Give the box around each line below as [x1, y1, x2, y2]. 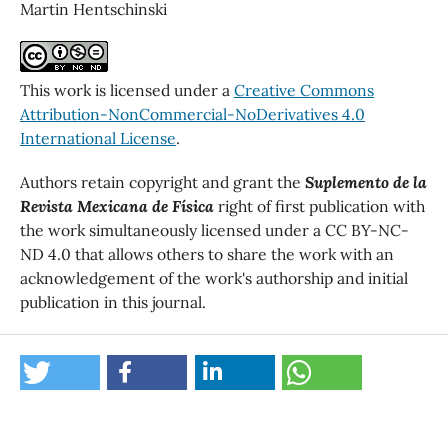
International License [19, 128, 176, 149]
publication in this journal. [19, 292, 206, 313]
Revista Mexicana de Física [19, 196, 214, 217]
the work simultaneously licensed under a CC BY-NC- [19, 220, 409, 241]
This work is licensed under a [19, 80, 234, 101]
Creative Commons [233, 80, 374, 101]
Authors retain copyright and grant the [19, 172, 305, 193]
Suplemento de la [304, 172, 427, 193]
